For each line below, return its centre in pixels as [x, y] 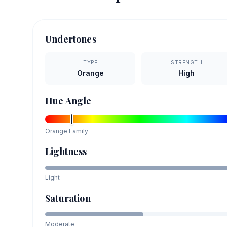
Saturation [68, 198]
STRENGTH [187, 63]
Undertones [71, 39]
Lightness [66, 152]
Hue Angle [68, 101]
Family [78, 131]
